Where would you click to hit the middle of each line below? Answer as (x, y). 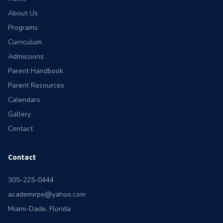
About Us (23, 13)
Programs (23, 28)
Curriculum (25, 42)
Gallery (19, 114)
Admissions (26, 56)
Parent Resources (36, 85)
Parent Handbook (36, 71)
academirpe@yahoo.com (47, 194)
